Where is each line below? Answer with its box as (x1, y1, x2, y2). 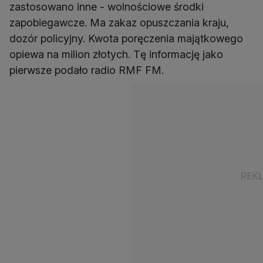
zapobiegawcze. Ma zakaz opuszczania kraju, (9, 16, 229, 29)
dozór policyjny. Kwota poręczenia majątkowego (9, 32, 243, 45)
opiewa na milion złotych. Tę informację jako (9, 48, 223, 61)
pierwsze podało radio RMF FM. (9, 64, 164, 77)
